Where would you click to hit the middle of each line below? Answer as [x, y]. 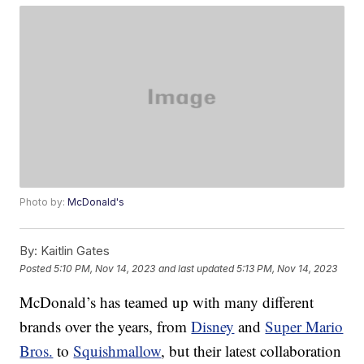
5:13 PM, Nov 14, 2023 [287, 268]
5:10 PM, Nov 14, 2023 [105, 268]
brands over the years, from [106, 327]
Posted [37, 268]
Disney [213, 327]
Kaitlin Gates [74, 251]
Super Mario [304, 327]
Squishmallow [117, 351]
